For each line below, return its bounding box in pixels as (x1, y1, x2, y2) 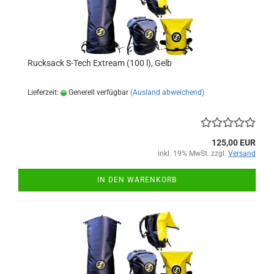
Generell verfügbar (67, 88, 128, 97)
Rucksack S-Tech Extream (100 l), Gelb (28, 58, 172, 68)
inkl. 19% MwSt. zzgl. (158, 149, 228, 158)
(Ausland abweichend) (130, 88, 204, 97)
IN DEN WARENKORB (97, 176, 177, 185)
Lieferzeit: (28, 88, 61, 97)
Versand (228, 149, 256, 158)
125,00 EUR (212, 138, 256, 148)
